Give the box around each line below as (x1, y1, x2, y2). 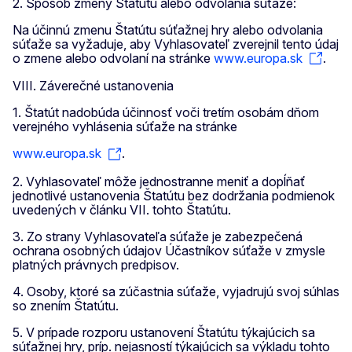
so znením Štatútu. (13, 297, 119, 313)
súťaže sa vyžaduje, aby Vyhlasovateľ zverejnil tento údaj (13, 35, 339, 52)
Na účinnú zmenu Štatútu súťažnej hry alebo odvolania (13, 21, 323, 38)
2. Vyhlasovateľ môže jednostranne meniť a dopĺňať (13, 173, 305, 189)
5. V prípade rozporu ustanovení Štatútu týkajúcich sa (13, 324, 315, 340)
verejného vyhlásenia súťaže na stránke (13, 119, 237, 135)
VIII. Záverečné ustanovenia (13, 78, 174, 94)
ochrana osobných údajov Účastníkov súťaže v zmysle (13, 242, 325, 258)
